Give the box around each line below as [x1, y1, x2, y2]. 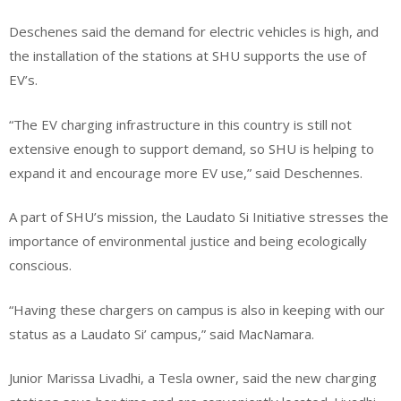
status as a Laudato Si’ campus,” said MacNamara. [9, 324, 314, 343]
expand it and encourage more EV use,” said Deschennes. [9, 163, 363, 182]
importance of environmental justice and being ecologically [9, 232, 367, 251]
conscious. [9, 256, 72, 275]
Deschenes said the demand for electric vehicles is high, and [9, 22, 379, 41]
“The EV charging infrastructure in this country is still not [9, 115, 352, 133]
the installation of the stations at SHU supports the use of [9, 47, 366, 65]
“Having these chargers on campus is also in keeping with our [9, 300, 385, 319]
